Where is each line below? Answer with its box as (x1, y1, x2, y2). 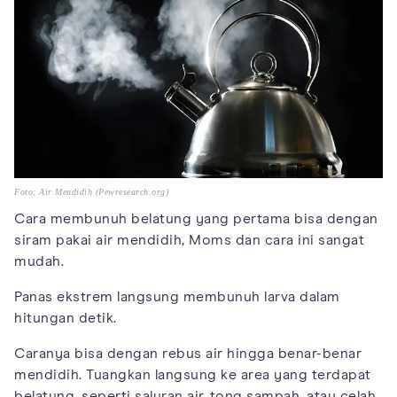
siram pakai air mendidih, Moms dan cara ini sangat (14, 232, 364, 247)
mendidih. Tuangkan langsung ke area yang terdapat (14, 367, 371, 382)
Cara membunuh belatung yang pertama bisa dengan (14, 211, 378, 226)
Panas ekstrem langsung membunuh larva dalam (14, 289, 340, 304)
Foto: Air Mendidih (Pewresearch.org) (14, 186, 168, 197)
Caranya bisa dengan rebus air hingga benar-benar (14, 346, 362, 361)
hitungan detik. (14, 310, 117, 325)
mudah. (14, 253, 64, 269)
